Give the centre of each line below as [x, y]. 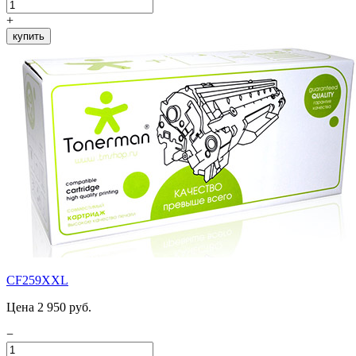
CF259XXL [37, 280]
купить [29, 36]
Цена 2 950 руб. [49, 307]
